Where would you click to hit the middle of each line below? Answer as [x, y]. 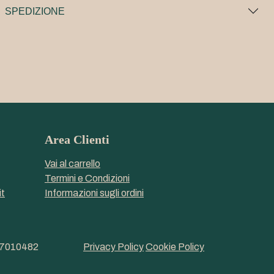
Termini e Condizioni [87, 179]
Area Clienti [77, 140]
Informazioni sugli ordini [94, 193]
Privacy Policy [113, 247]
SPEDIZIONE [35, 11]
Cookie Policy [175, 247]
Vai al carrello [72, 164]
